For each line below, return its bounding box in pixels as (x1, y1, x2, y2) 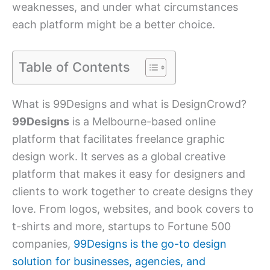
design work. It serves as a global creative (12, 150, 225, 163)
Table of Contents (19, 58, 130, 75)
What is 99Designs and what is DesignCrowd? (12, 98, 246, 111)
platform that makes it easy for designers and (12, 168, 245, 181)
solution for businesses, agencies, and (12, 255, 206, 268)
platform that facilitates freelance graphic (12, 133, 225, 146)
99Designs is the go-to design (74, 237, 227, 251)
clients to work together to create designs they (12, 185, 253, 198)
